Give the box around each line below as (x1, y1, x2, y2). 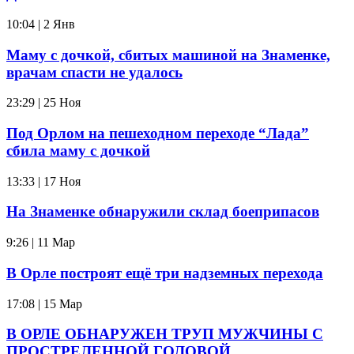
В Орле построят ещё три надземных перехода (6, 264, 323, 281)
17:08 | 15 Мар (6, 296, 82, 311)
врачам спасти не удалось (6, 63, 183, 81)
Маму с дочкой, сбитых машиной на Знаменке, (6, 46, 330, 63)
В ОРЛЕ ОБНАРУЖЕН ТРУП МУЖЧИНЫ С (6, 326, 323, 343)
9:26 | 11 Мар (6, 235, 75, 250)
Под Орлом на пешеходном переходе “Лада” (6, 125, 309, 141)
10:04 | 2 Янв (6, 17, 75, 31)
